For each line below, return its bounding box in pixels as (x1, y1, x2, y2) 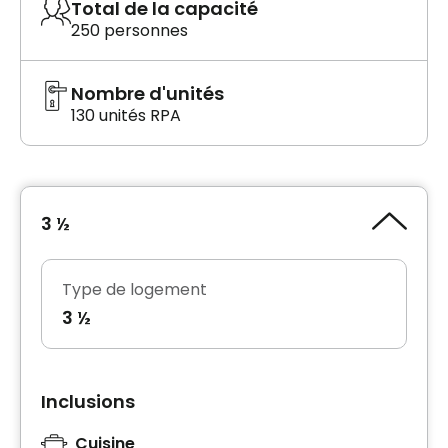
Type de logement (62, 278, 207, 302)
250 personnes (71, 19, 188, 43)
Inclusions (41, 389, 135, 415)
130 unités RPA (71, 104, 181, 128)
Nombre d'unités (71, 81, 224, 107)
